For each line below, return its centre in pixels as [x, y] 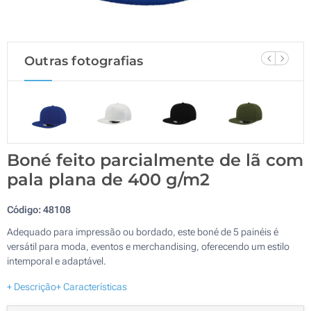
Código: [25, 209]
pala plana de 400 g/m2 [108, 179]
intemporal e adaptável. [57, 261]
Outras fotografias [84, 61]
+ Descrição [32, 286]
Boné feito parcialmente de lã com [155, 160]
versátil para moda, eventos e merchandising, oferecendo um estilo [148, 246]
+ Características [92, 286]
